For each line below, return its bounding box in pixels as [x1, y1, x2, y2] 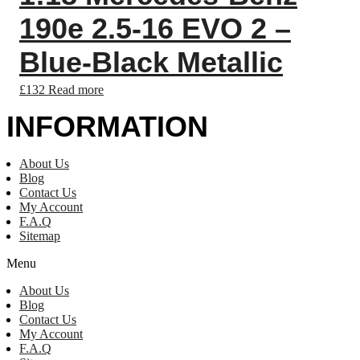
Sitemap [19, 229, 60, 243]
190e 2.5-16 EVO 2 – [19, 12, 291, 45]
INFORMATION [6, 110, 208, 143]
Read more [48, 83, 104, 96]
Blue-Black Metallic [19, 46, 283, 79]
